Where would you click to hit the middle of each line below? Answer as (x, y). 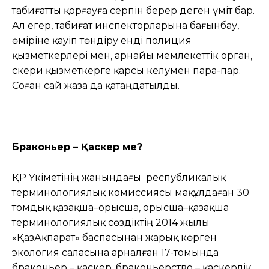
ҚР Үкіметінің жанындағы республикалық (119, 177)
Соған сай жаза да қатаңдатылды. (96, 85)
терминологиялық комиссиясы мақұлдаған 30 (131, 192)
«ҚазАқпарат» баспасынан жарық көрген (114, 237)
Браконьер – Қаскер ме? (77, 147)
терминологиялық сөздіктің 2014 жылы (111, 222)
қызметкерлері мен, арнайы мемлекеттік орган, (132, 55)
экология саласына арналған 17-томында (115, 252)
